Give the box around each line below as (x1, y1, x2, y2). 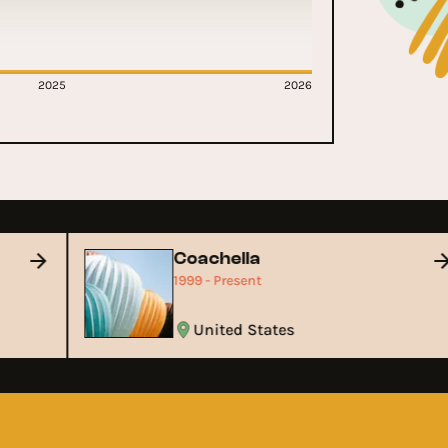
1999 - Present (183, 272, 272, 290)
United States (203, 320, 305, 340)
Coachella (183, 249, 271, 269)
